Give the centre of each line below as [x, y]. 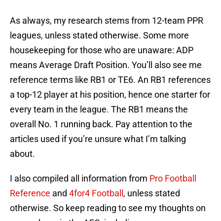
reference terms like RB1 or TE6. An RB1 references [110, 80]
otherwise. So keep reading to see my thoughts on [108, 208]
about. [22, 154]
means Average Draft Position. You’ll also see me [106, 65]
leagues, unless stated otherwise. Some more [99, 36]
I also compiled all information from [80, 179]
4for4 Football [96, 193]
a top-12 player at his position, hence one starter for [110, 95]
